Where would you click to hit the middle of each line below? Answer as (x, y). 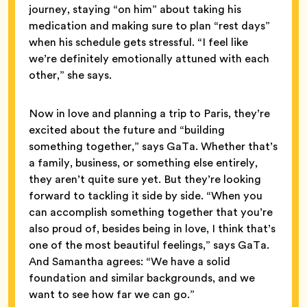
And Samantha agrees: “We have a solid (130, 261)
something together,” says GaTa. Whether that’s (153, 146)
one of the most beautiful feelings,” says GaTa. (149, 245)
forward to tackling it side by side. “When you (146, 195)
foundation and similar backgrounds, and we (142, 278)
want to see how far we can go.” (112, 294)
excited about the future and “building (127, 130)
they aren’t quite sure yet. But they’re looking (145, 179)
